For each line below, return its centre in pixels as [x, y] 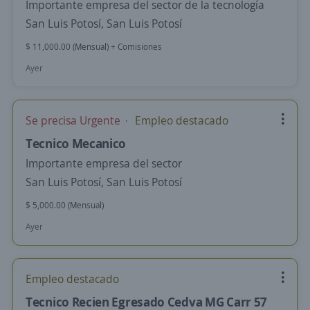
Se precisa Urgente [74, 120]
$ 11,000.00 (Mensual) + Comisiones [94, 47]
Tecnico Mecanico [76, 143]
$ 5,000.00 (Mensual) [65, 205]
